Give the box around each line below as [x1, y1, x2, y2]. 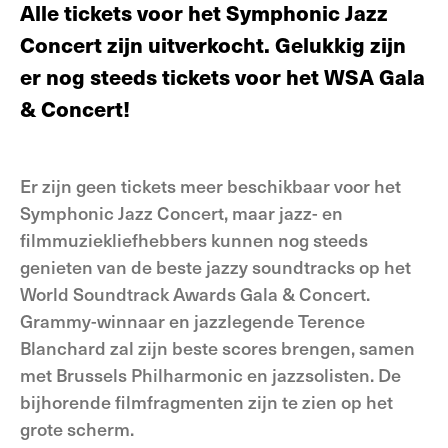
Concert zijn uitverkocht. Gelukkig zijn [20, 29, 406, 59]
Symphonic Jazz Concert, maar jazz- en [20, 200, 343, 225]
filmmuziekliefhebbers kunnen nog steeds [20, 227, 368, 252]
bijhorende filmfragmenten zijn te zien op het [20, 389, 393, 414]
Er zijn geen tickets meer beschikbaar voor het [20, 173, 401, 198]
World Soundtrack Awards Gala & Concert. [20, 281, 370, 306]
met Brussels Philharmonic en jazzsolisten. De [20, 362, 401, 387]
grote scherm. [20, 416, 134, 441]
